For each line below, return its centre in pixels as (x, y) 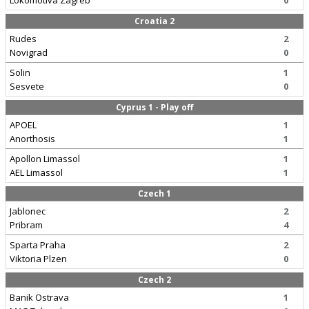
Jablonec (28, 211)
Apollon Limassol (45, 159)
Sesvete (27, 86)
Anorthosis (32, 139)
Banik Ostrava (39, 297)
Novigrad (29, 52)
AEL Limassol (36, 172)
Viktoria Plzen (38, 259)
